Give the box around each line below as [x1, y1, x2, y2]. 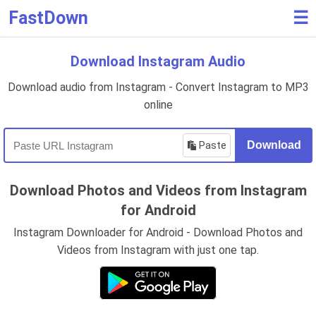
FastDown [8, 8, 88, 28]
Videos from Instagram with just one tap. [57, 243, 259, 257]
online [143, 98, 173, 111]
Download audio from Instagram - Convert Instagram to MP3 [7, 80, 309, 94]
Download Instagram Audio [71, 53, 245, 70]
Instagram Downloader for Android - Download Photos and [13, 226, 303, 239]
